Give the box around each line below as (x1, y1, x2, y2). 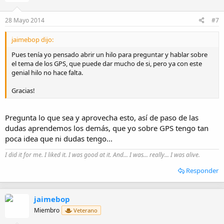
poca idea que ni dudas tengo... (5, 133, 112, 143)
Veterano (72, 206, 97, 214)
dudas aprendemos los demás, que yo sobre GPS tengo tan (5, 123, 208, 133)
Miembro (34, 206, 59, 214)
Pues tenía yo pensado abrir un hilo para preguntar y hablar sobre (11, 49, 207, 59)
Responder (186, 166, 218, 175)
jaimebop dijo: (11, 34, 53, 44)
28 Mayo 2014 (5, 15, 44, 24)
